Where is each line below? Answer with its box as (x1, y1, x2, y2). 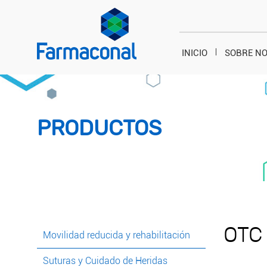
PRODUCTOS (37, 115, 162, 141)
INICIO (182, 48, 207, 59)
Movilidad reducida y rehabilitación (43, 229, 190, 241)
